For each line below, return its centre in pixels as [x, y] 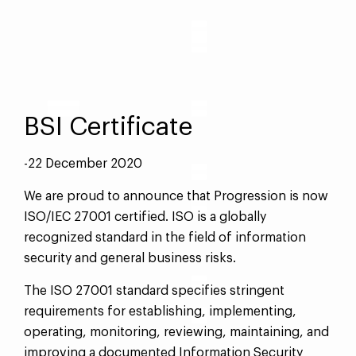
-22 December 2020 [83, 164]
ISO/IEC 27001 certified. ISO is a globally [145, 217]
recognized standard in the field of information [165, 238]
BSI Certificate [108, 127]
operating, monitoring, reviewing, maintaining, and [176, 332]
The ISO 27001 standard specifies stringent [154, 291]
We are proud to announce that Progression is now [176, 196]
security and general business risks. [130, 258]
